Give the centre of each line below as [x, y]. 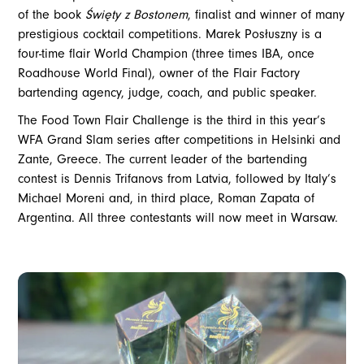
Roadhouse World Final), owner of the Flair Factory [159, 74]
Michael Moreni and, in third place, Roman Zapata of [167, 199]
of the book [52, 15]
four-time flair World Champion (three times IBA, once [167, 54]
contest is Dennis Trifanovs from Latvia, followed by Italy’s [178, 179]
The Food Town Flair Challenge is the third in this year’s [172, 121]
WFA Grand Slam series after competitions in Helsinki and [180, 140]
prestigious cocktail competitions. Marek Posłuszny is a [170, 35]
